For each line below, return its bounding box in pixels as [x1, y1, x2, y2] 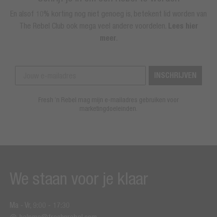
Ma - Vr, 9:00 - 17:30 [10, 200, 70, 209]
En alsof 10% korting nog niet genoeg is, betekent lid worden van [10, 9, 207, 18]
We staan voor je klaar [10, 168, 148, 188]
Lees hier [168, 21, 198, 31]
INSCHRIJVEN [154, 70, 197, 80]
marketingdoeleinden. [79, 104, 138, 112]
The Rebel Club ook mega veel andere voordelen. [19, 21, 168, 30]
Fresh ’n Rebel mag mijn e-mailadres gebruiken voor [38, 95, 179, 104]
